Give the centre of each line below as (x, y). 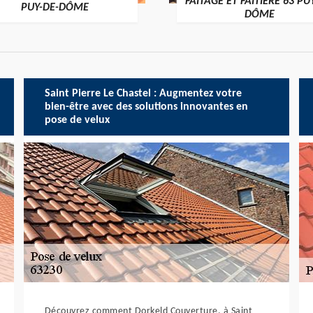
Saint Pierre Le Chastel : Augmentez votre (143, 93)
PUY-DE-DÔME (55, 8)
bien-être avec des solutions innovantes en (146, 107)
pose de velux (77, 120)
